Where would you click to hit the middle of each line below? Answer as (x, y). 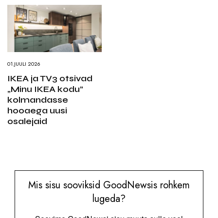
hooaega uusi (37, 110)
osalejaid (27, 121)
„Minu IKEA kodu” (45, 89)
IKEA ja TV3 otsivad (50, 78)
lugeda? (109, 199)
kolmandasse (38, 100)
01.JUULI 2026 (24, 64)
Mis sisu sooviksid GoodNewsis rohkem (109, 185)
